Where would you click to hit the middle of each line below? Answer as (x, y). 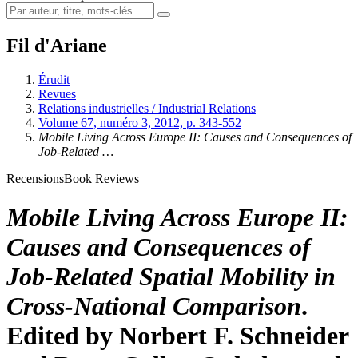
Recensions (35, 178)
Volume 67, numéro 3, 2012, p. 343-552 (140, 122)
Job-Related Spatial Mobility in (171, 277)
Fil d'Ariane (57, 45)
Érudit (54, 79)
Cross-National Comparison (154, 306)
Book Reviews (101, 178)
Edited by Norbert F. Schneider (177, 336)
